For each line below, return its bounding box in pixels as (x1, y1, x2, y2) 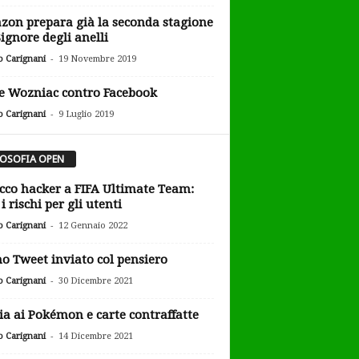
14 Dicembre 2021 (58, 330, 133, 341)
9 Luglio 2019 (58, 109, 114, 120)
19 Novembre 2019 (58, 54, 136, 65)
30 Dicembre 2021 (58, 275, 133, 286)
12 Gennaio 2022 (58, 220, 127, 231)
